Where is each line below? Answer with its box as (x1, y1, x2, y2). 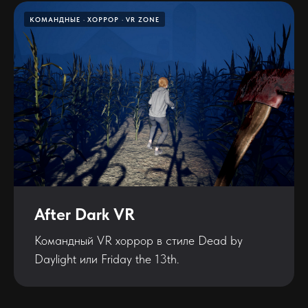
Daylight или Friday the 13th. (34, 252, 179, 267)
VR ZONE (126, 14, 159, 23)
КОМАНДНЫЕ (30, 14, 80, 23)
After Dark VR (34, 204, 135, 225)
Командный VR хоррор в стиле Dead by (34, 233, 243, 248)
